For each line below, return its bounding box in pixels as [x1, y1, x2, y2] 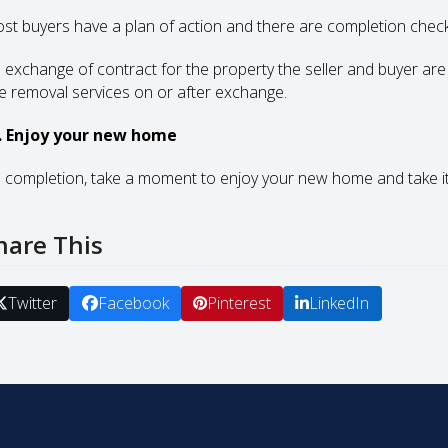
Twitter [7, 292, 57, 315]
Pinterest [206, 292, 271, 315]
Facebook [97, 292, 169, 315]
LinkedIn [309, 292, 370, 315]
